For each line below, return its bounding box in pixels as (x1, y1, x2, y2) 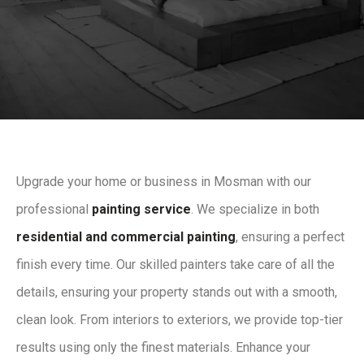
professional (16, 201, 92, 218)
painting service (92, 201, 191, 218)
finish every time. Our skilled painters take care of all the (16, 257, 335, 273)
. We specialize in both (191, 201, 319, 218)
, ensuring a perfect (236, 229, 344, 245)
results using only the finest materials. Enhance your (16, 340, 310, 356)
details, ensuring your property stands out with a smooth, (16, 284, 337, 301)
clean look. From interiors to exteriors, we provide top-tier (16, 312, 343, 328)
